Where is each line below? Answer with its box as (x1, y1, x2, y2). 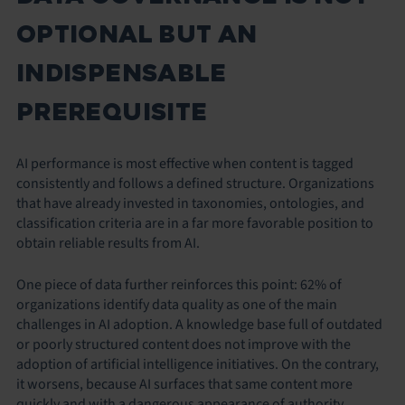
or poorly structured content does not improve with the (16, 334, 351, 354)
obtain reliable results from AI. (16, 232, 200, 253)
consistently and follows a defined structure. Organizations (16, 173, 374, 193)
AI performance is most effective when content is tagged (16, 153, 353, 174)
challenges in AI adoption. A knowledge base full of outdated (16, 314, 382, 334)
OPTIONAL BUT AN (16, 18, 258, 50)
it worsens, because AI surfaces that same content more (16, 373, 353, 394)
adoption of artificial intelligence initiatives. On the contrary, (16, 353, 379, 374)
